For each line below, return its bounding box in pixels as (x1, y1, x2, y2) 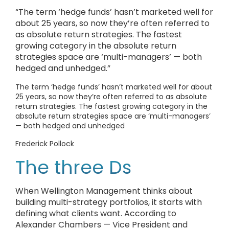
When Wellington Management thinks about (15, 185, 193, 197)
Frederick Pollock (15, 139, 74, 149)
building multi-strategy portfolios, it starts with (15, 196, 202, 208)
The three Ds (15, 154, 131, 180)
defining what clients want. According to (15, 208, 176, 219)
